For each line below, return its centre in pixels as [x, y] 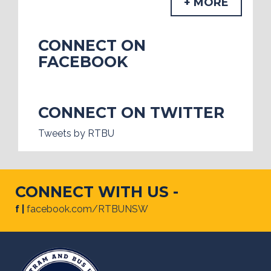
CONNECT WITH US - [97, 192]
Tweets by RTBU [76, 134]
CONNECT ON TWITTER [131, 113]
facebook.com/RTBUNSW [87, 209]
